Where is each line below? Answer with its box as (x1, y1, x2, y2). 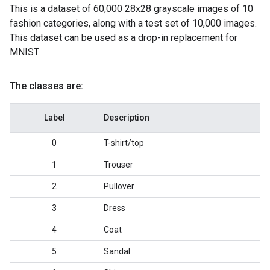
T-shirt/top (104, 138, 144, 148)
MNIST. (10, 46, 40, 58)
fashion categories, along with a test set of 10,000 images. (10, 17, 257, 29)
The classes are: (10, 80, 83, 92)
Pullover (104, 181, 134, 191)
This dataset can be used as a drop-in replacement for (10, 32, 237, 43)
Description (104, 113, 149, 122)
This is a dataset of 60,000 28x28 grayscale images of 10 (10, 3, 253, 14)
